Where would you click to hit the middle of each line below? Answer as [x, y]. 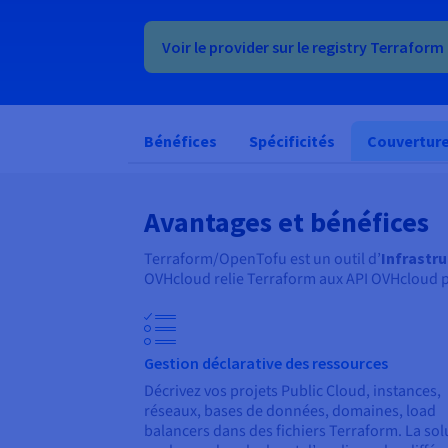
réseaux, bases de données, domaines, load [290, 411]
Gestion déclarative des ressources [266, 363]
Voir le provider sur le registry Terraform [303, 47]
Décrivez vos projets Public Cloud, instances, [292, 391]
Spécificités [292, 141]
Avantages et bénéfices [286, 222]
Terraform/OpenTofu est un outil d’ [262, 259]
